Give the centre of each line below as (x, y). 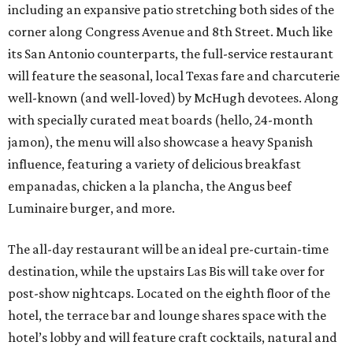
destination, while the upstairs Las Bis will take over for (166, 271)
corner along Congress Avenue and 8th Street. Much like (170, 32)
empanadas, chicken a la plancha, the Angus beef (150, 186)
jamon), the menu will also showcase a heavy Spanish (160, 142)
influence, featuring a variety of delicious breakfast (154, 164)
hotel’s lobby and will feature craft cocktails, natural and (173, 338)
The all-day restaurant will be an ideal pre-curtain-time (168, 249)
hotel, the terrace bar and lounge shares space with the (167, 316)
